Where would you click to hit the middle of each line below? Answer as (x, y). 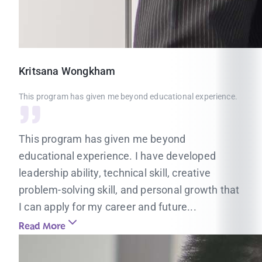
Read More (42, 226)
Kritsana (39, 71)
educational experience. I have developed (118, 156)
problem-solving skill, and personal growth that (129, 190)
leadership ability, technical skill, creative (115, 173)
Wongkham (88, 71)
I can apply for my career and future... (108, 207)
